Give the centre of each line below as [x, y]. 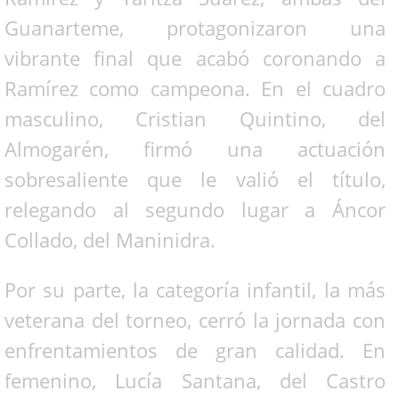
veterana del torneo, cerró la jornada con [195, 319]
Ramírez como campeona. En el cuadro [195, 88]
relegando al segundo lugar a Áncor [195, 209]
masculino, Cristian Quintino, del [195, 118]
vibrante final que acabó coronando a [195, 57]
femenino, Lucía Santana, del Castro [195, 380]
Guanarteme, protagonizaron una [195, 27]
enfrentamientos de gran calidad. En [195, 350]
